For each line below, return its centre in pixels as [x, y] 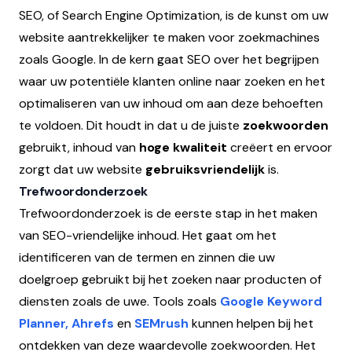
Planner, [44, 323]
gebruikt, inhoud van [79, 147]
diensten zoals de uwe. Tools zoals [119, 301]
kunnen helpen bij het [253, 323]
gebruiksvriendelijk [207, 169]
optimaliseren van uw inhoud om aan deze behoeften [171, 103]
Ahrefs [93, 323]
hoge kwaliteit [183, 147]
